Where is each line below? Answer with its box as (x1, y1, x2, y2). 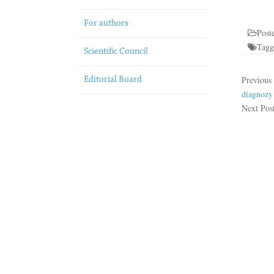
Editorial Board (84, 75, 142, 84)
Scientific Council (84, 47, 148, 56)
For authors (84, 19, 128, 28)
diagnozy (241, 88, 273, 100)
